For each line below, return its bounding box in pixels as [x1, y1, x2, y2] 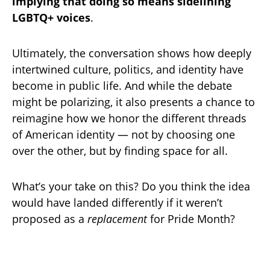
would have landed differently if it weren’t [12, 195, 222, 210]
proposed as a [12, 212, 87, 227]
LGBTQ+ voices [12, 10, 90, 25]
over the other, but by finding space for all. [12, 143, 228, 159]
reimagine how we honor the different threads [12, 111, 246, 126]
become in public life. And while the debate [12, 78, 232, 93]
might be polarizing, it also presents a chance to [12, 95, 255, 110]
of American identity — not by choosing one [12, 127, 235, 142]
